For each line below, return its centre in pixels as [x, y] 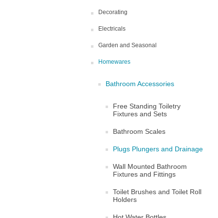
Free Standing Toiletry [147, 106]
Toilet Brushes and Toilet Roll [157, 192]
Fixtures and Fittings [144, 174]
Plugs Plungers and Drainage [158, 149]
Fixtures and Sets [140, 114]
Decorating [113, 12]
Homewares [114, 62]
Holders [125, 200]
